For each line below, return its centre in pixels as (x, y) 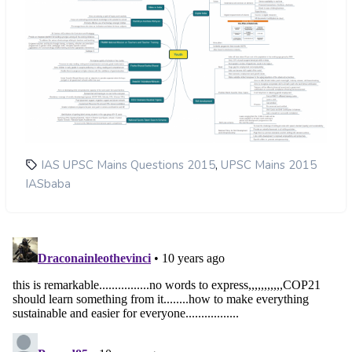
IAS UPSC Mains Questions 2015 (128, 165)
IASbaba (48, 184)
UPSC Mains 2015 (269, 165)
